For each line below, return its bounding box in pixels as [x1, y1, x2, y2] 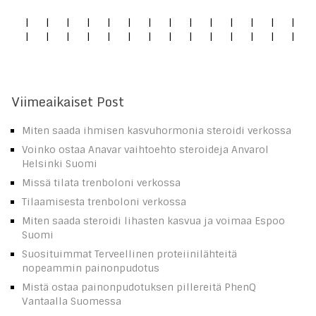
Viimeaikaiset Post [11, 90, 124, 112]
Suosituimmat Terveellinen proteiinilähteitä [22, 247, 237, 260]
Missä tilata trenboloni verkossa [22, 176, 181, 189]
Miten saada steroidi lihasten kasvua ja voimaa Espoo [22, 214, 285, 227]
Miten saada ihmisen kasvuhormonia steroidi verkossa [22, 123, 291, 137]
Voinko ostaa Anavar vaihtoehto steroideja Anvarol [22, 142, 269, 156]
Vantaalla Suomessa [22, 294, 121, 308]
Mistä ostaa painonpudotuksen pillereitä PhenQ [22, 280, 256, 293]
